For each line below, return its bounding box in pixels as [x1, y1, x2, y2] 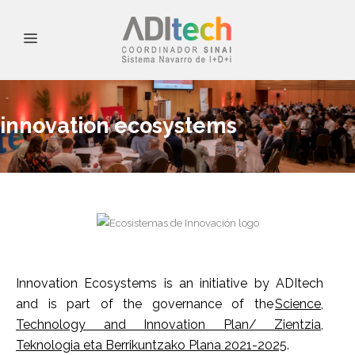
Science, [275, 296, 323, 311]
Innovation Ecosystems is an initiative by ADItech [16, 275, 323, 291]
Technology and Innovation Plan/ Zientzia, [16, 316, 323, 332]
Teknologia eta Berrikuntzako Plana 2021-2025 [16, 337, 287, 353]
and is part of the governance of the [16, 296, 275, 311]
